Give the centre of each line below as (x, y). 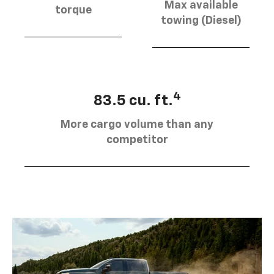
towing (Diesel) (201, 20)
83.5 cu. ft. (133, 101)
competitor (137, 140)
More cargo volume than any (137, 124)
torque (73, 10)
